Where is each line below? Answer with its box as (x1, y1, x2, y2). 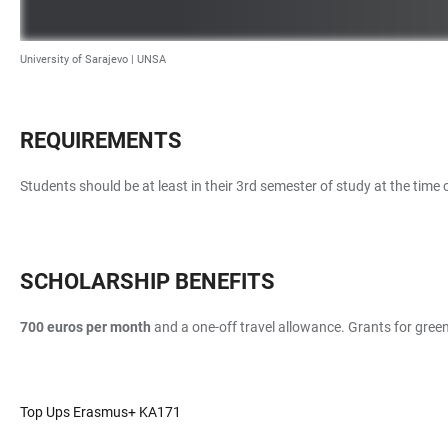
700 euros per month (20, 319, 151, 336)
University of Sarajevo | (20, 53, 137, 67)
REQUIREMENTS (20, 128, 182, 154)
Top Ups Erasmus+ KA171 (20, 404, 181, 421)
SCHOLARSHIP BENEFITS (20, 269, 275, 295)
